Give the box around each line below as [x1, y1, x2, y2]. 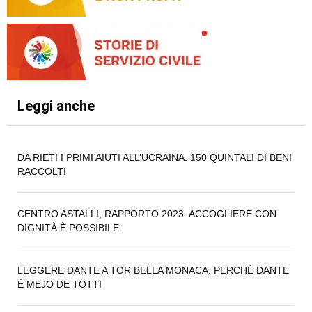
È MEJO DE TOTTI [17, 279, 102, 290]
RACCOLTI [17, 166, 66, 178]
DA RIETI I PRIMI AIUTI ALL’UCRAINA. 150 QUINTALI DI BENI [17, 152, 292, 164]
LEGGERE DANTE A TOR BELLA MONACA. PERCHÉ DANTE [17, 265, 289, 276]
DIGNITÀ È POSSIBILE [17, 222, 119, 234]
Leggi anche [17, 97, 95, 115]
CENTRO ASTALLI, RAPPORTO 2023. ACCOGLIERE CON [17, 208, 276, 220]
